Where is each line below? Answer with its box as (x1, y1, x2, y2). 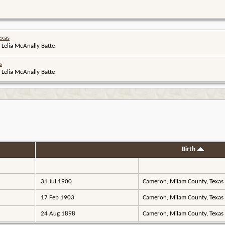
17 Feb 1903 (39, 194, 74, 201)
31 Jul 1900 (39, 178, 72, 185)
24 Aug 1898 (39, 210, 75, 217)
